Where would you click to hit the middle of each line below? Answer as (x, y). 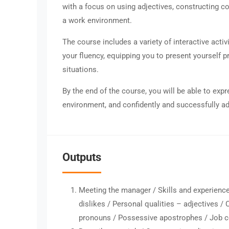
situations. (81, 69)
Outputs (82, 157)
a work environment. (97, 20)
